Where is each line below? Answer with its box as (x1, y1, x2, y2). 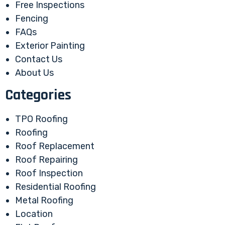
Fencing (15, 13, 48, 25)
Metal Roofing (15, 195, 73, 206)
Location (15, 208, 53, 220)
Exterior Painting (15, 40, 85, 52)
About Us (15, 67, 54, 79)
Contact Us (15, 54, 62, 65)
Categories (5, 85, 71, 105)
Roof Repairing (15, 154, 78, 166)
